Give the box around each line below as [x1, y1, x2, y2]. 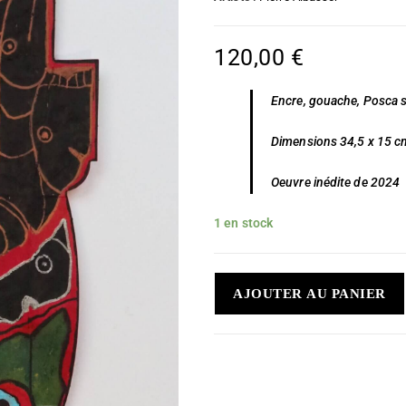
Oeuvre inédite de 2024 [271, 175, 401, 189]
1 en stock [214, 216, 273, 230]
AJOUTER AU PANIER [233, 286, 386, 301]
